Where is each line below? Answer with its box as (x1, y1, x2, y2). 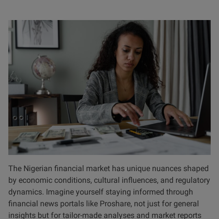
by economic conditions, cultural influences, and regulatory (8, 175, 210, 185)
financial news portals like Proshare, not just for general (8, 199, 199, 209)
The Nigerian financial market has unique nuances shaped (8, 164, 209, 174)
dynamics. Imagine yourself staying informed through (8, 187, 193, 197)
